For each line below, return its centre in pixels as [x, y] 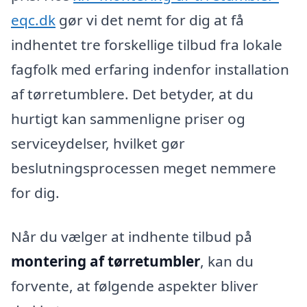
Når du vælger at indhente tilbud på [132, 236]
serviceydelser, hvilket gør [98, 143]
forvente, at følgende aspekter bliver [135, 285]
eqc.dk [33, 20]
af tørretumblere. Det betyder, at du [132, 94]
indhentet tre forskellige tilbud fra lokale [147, 44]
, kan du [227, 261]
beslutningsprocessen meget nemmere [144, 168]
